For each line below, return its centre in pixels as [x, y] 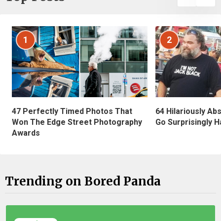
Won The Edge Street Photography [77, 122]
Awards [26, 133]
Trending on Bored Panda [83, 181]
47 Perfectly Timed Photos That [72, 111]
